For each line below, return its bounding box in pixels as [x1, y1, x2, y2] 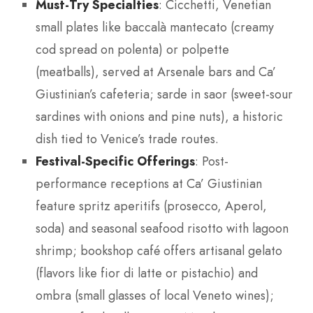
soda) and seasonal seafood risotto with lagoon [36, 219, 289, 238]
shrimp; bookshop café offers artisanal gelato [36, 242, 282, 261]
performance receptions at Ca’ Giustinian [36, 175, 262, 194]
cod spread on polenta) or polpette [36, 41, 229, 59]
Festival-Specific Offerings [36, 152, 195, 170]
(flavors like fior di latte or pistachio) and [36, 264, 258, 283]
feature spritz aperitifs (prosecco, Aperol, [36, 197, 267, 216]
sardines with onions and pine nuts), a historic [36, 108, 283, 126]
